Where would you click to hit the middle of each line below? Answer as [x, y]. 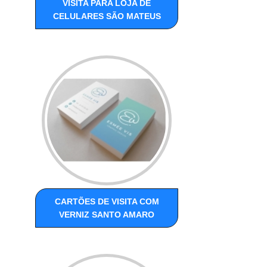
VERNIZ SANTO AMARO [107, 215]
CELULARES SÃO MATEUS [107, 16]
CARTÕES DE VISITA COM [107, 202]
